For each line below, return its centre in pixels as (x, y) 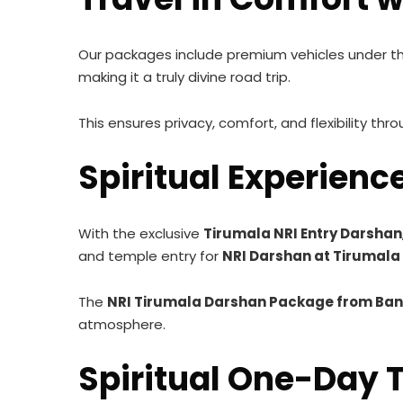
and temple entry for (150, 256)
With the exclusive (141, 233)
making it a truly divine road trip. (184, 77)
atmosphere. (122, 324)
